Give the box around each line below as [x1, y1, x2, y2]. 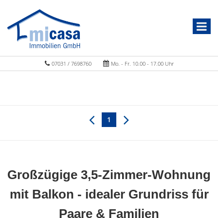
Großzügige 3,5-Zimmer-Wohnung [7, 167, 211, 182]
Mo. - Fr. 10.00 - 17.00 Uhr [109, 60, 174, 67]
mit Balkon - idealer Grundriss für [9, 187, 209, 201]
